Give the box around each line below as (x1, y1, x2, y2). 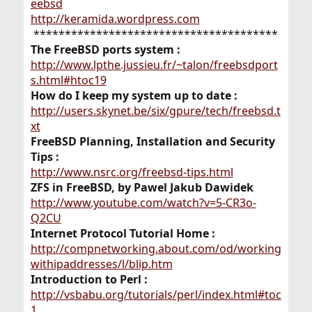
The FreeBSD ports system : (30, 42, 180, 58)
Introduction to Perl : (30, 272, 148, 288)
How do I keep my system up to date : (30, 88, 237, 104)
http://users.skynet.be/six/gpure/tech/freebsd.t (30, 103, 281, 119)
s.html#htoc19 (30, 72, 107, 88)
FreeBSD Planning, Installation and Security (30, 134, 275, 150)
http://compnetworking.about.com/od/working (30, 241, 281, 257)
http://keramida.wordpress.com (30, 11, 200, 27)
